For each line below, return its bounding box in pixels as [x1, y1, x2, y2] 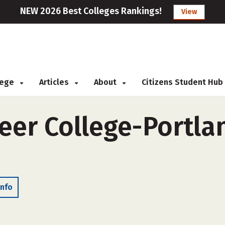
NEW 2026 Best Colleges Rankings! [20, 6, 162, 17]
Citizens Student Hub [142, 77, 223, 87]
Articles [39, 77, 71, 87]
